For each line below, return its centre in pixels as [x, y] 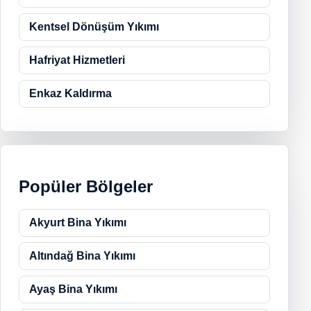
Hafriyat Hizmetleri [77, 60]
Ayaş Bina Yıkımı [73, 289]
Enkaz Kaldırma [70, 93]
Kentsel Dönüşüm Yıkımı [94, 26]
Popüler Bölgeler [86, 186]
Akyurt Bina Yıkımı [78, 222]
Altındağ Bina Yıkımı [82, 255]
